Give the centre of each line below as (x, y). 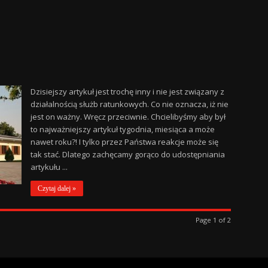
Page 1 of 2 (213, 220)
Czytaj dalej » (57, 188)
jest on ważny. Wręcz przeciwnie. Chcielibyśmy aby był (128, 117)
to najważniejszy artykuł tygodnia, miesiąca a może (122, 129)
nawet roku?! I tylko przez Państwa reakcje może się (124, 142)
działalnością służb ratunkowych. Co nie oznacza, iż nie (129, 104)
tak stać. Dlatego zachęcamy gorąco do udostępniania (127, 154)
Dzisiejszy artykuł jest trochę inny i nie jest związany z (127, 92)
